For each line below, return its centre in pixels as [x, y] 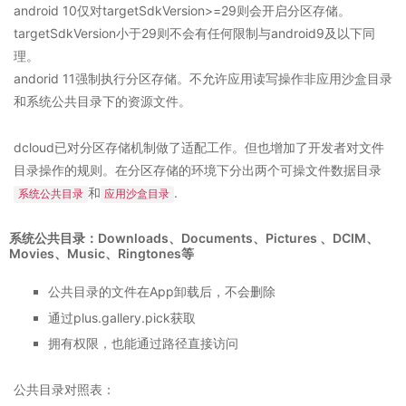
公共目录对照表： [64, 390]
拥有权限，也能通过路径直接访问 [143, 343]
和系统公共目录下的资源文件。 [102, 101]
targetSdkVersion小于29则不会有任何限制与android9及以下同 [194, 34]
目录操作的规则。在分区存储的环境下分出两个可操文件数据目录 [198, 170]
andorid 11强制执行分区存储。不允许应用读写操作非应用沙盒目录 [203, 79]
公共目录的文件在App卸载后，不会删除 [162, 292]
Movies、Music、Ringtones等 [101, 254]
